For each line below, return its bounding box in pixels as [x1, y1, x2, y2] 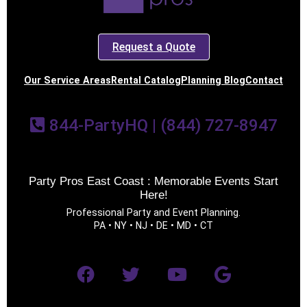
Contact [245, 74, 283, 86]
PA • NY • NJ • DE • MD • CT [94, 219, 213, 231]
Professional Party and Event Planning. [66, 206, 241, 218]
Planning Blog [181, 74, 245, 86]
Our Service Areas [24, 74, 111, 86]
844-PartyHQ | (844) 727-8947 [45, 114, 278, 135]
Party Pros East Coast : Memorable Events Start [29, 174, 278, 188]
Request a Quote [112, 40, 195, 53]
